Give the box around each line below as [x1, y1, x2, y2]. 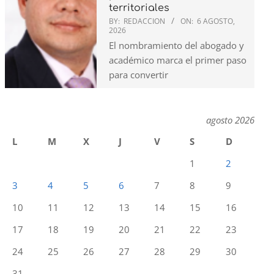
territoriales [109, 2, 169, 13]
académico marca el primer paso [109, 53, 246, 66]
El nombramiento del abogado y [109, 39, 244, 51]
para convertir [109, 68, 168, 81]
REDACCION [124, 15, 165, 26]
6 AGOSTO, [197, 15, 235, 26]
